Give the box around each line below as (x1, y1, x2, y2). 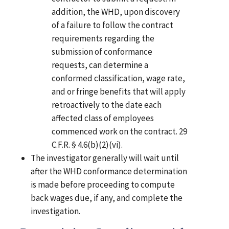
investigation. (31, 205, 81, 217)
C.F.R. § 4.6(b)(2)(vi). (52, 139, 123, 151)
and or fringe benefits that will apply (52, 86, 186, 98)
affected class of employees (52, 112, 154, 124)
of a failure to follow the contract (52, 19, 174, 31)
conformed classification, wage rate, (52, 73, 186, 84)
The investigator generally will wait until (31, 152, 179, 164)
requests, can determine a (52, 59, 149, 71)
